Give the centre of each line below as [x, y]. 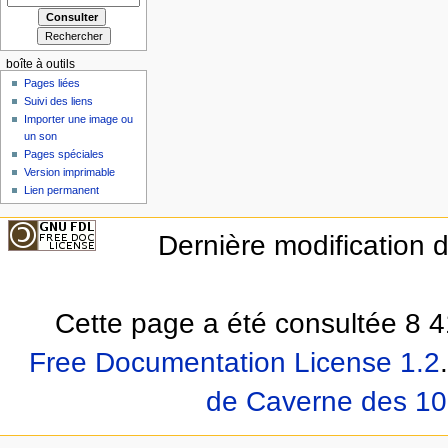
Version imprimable [70, 172]
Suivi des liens [59, 101]
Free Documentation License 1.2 [234, 362]
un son [41, 136]
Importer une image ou [79, 119]
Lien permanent [62, 190]
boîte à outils [40, 63]
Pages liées [52, 83]
